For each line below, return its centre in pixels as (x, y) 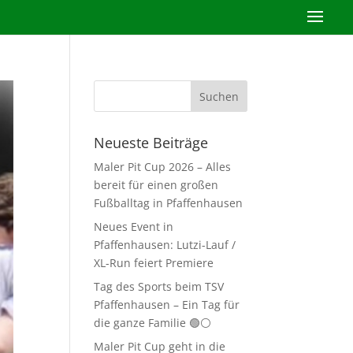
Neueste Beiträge (151, 143)
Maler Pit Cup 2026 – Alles (163, 167)
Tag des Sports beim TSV (159, 286)
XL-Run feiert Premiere (154, 263)
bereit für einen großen (156, 185)
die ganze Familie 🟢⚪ (153, 323)
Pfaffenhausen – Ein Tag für (167, 305)
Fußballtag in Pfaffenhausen (169, 203)
